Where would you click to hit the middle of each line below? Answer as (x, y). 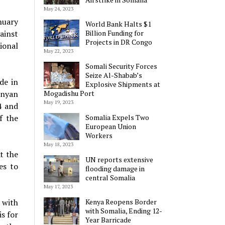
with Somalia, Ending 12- (124, 211)
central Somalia (110, 178)
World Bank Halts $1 (119, 24)
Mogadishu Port (69, 93)
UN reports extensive (120, 160)
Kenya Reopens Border (121, 202)
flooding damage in (115, 169)
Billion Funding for (115, 33)
